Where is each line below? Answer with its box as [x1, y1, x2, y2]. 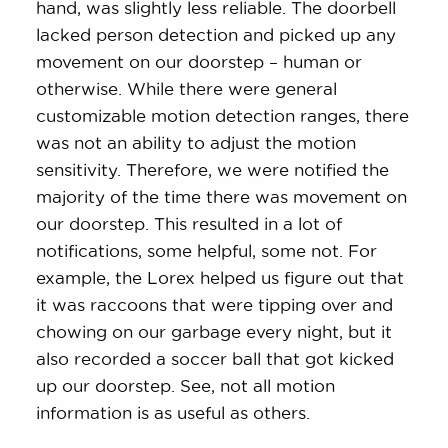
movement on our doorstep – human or [36, 51, 363, 71]
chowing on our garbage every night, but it [36, 321, 393, 341]
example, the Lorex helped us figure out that [36, 267, 405, 287]
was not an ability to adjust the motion [36, 132, 357, 152]
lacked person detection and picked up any [36, 24, 397, 44]
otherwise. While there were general [36, 78, 338, 98]
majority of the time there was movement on [36, 186, 408, 206]
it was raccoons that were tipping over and [36, 294, 394, 314]
